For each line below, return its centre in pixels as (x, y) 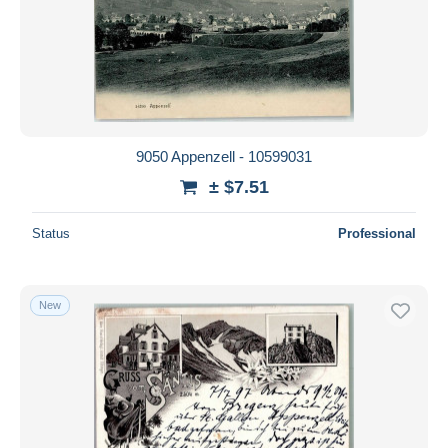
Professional (377, 233)
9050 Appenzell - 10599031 (224, 156)
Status (51, 233)
